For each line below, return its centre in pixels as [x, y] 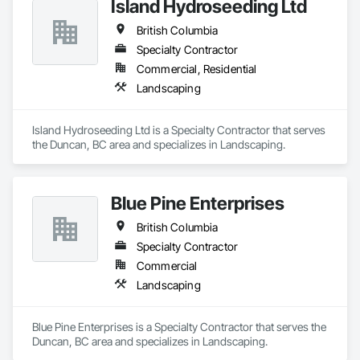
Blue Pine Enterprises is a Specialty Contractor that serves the [179, 327]
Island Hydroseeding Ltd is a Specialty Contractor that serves [179, 130]
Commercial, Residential [197, 69]
